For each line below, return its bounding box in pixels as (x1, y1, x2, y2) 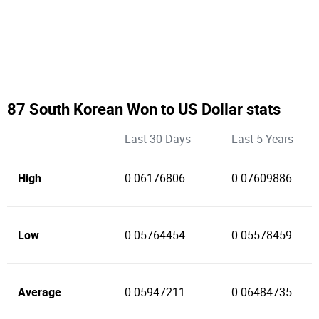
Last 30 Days (125, 132, 191, 146)
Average (18, 284, 61, 300)
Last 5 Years (231, 132, 293, 146)
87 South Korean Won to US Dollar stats (7, 98, 281, 119)
